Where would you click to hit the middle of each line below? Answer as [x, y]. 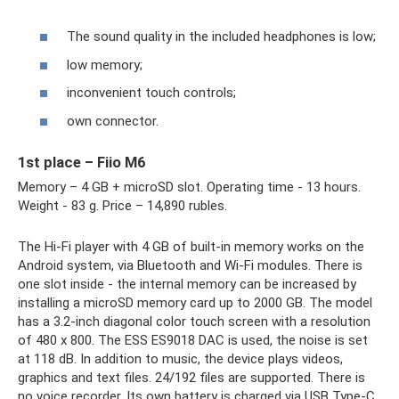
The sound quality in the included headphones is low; [221, 37]
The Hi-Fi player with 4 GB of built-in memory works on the [191, 246]
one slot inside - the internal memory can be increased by [187, 284]
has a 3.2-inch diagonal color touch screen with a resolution [194, 321]
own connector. [113, 121]
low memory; [105, 65]
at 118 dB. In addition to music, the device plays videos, [180, 358]
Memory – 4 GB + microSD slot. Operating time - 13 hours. [189, 187]
